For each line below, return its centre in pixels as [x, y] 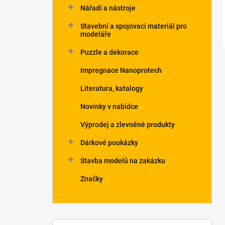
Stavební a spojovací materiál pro [134, 26]
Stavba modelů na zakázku [123, 161]
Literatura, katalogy [112, 88]
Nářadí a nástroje [108, 8]
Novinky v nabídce [109, 106]
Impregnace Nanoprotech [121, 70]
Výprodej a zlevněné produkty [128, 125]
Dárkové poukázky [109, 143]
